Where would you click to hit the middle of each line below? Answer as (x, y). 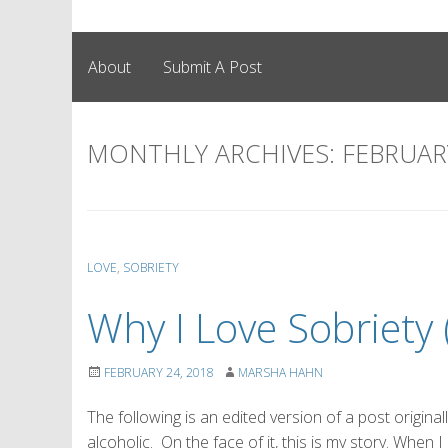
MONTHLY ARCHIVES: (214, 152)
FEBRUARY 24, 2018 (159, 372)
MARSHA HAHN (280, 372)
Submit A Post (212, 66)
